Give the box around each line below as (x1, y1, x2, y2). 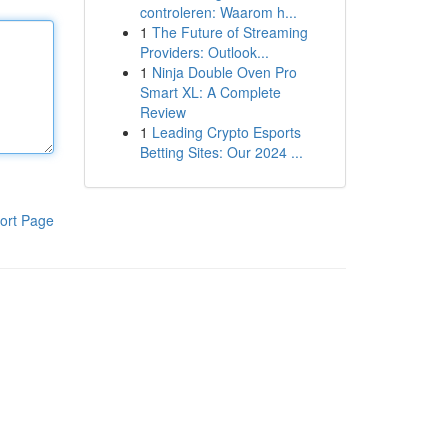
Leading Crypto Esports (151, 122, 301, 142)
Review (139, 102, 186, 122)
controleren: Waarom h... (139, 2, 297, 22)
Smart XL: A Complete (139, 82, 281, 102)
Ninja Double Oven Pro (151, 62, 297, 82)
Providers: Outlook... (139, 42, 269, 62)
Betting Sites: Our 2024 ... (139, 142, 303, 162)
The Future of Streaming (151, 22, 308, 42)
